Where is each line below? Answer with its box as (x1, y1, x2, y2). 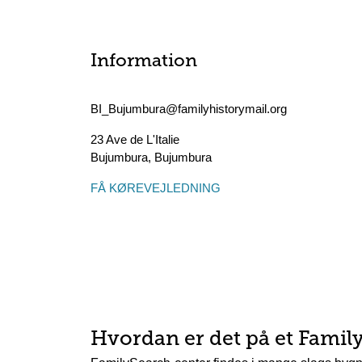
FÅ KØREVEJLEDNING (90, 181, 221, 195)
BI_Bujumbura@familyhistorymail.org (90, 102, 287, 116)
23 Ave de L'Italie (90, 133, 179, 146)
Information (90, 53, 197, 71)
